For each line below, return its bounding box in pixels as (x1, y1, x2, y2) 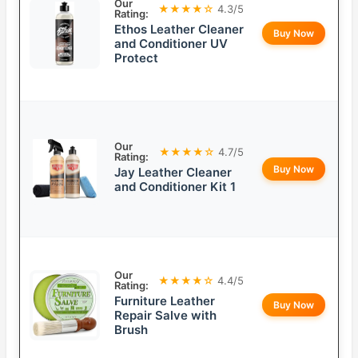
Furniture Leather (114, 293, 215, 309)
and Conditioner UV (114, 36, 228, 52)
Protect (114, 50, 158, 66)
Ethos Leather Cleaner (114, 22, 244, 38)
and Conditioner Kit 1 (114, 179, 236, 195)
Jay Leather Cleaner (114, 165, 232, 181)
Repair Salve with (114, 308, 217, 324)
